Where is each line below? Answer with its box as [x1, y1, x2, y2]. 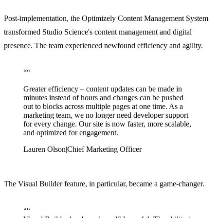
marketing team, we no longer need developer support [23, 111, 188, 120]
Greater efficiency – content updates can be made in [23, 85, 182, 93]
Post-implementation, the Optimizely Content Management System [4, 14, 208, 23]
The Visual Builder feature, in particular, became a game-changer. [4, 180, 204, 188]
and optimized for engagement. [23, 128, 118, 137]
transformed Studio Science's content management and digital [4, 28, 192, 36]
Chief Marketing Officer [67, 145, 142, 154]
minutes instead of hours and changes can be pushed [23, 93, 183, 102]
